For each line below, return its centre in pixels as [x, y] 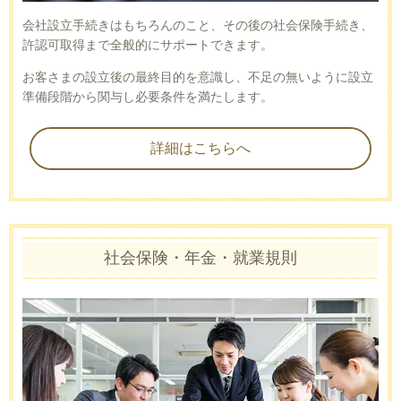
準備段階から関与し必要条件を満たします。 [148, 96]
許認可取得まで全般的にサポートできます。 [148, 44]
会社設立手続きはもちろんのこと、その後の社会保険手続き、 [198, 25]
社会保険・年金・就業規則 [200, 257]
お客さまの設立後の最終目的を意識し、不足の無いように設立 [198, 77]
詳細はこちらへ [200, 148]
